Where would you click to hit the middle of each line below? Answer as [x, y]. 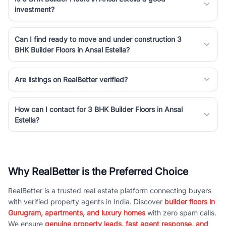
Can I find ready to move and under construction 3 [98, 39]
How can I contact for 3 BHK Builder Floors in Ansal [99, 109]
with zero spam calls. [181, 212]
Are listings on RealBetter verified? [71, 79]
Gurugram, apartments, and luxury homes [77, 212]
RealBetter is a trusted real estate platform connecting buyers [110, 190]
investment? [35, 9]
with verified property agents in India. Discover [86, 201]
